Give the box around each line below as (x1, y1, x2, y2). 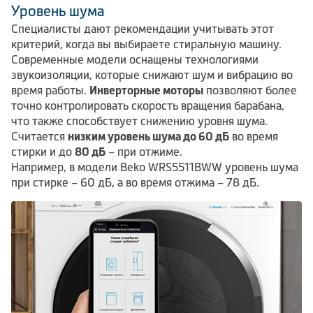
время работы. (11, 84, 89, 97)
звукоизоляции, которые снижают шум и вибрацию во (11, 68, 293, 82)
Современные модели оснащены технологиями (11, 53, 259, 66)
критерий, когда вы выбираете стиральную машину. (11, 38, 282, 51)
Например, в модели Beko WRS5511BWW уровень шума (11, 161, 298, 174)
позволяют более (203, 84, 297, 97)
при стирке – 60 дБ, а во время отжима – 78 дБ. (11, 176, 259, 189)
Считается (11, 130, 68, 143)
